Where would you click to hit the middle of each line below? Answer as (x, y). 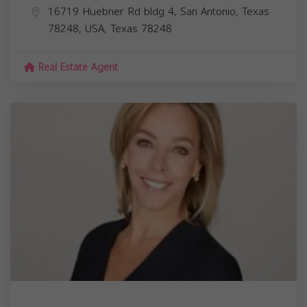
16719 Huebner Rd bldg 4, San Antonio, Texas (159, 11)
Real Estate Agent (76, 67)
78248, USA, (79, 28)
